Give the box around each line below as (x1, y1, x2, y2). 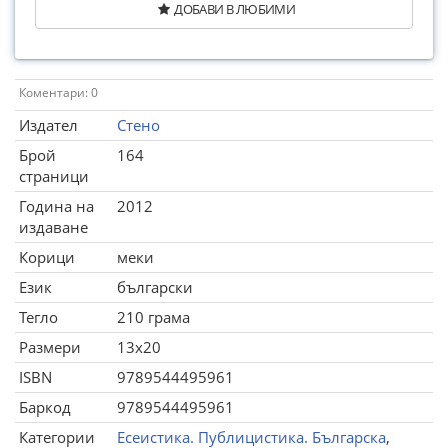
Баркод (19, 397, 71, 417)
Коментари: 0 (19, 84, 98, 101)
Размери (19, 337, 81, 357)
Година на (19, 196, 94, 216)
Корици (19, 247, 75, 267)
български (117, 277, 193, 297)
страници (19, 166, 89, 186)
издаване (19, 217, 88, 237)
